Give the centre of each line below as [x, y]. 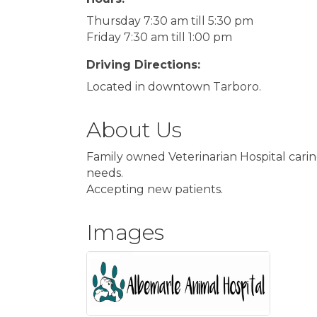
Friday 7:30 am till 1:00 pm [159, 38]
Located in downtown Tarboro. [174, 87]
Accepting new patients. [155, 190]
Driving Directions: [143, 65]
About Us [134, 130]
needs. [105, 173]
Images [125, 233]
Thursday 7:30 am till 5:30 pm [170, 21]
